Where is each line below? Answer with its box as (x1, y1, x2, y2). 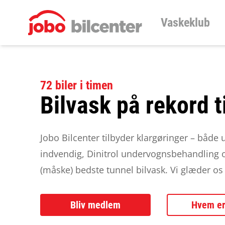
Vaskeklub (160, 16, 210, 30)
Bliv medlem (70, 199, 121, 211)
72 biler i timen (40, 78, 113, 92)
